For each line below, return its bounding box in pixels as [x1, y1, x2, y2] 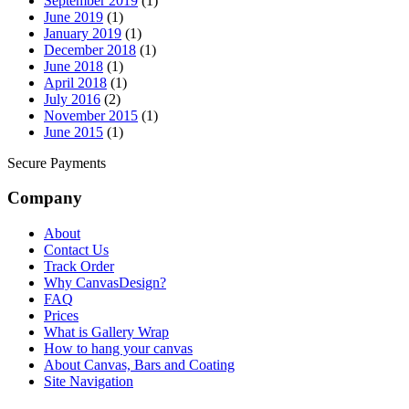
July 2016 [44, 90, 100, 107]
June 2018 [44, 58, 103, 74]
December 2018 [44, 41, 136, 58]
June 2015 [44, 123, 103, 140]
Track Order [44, 258, 114, 275]
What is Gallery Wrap [44, 324, 169, 341]
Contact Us [44, 242, 109, 258]
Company [7, 188, 82, 208]
